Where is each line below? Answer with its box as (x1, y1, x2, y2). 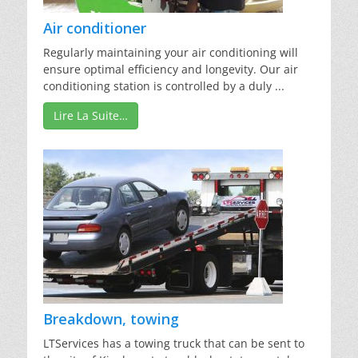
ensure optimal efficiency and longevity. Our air (43, 62, 298, 78)
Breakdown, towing (43, 309, 179, 329)
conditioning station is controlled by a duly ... (43, 78, 284, 94)
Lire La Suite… (54, 108, 128, 124)
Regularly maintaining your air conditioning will (43, 45, 298, 61)
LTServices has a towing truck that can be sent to (43, 336, 304, 352)
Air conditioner (43, 18, 146, 38)
